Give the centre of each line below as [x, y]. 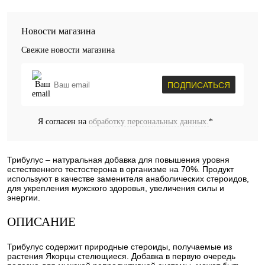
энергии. [24, 198]
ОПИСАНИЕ [41, 222]
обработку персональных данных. [149, 121]
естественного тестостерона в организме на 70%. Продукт [120, 169]
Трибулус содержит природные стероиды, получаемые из [119, 247]
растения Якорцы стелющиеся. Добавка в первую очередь [121, 256]
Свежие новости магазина [68, 50]
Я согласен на [63, 121]
